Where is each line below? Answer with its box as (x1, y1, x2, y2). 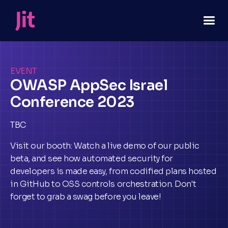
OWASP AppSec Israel (10, 76, 168, 94)
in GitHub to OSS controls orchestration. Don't (10, 179, 196, 189)
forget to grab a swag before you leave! (10, 191, 163, 202)
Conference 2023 (10, 93, 135, 111)
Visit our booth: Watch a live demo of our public (10, 140, 199, 151)
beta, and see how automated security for (10, 153, 173, 164)
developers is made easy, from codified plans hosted (10, 166, 217, 177)
